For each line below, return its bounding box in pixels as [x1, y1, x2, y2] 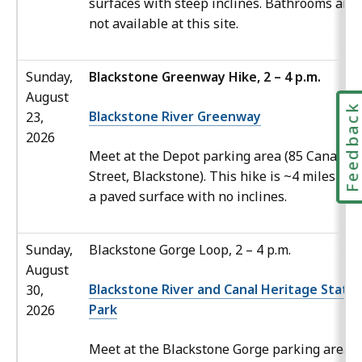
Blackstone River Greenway [89, 107, 261, 126]
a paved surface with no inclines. [89, 187, 287, 206]
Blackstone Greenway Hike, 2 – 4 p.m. [89, 68, 321, 86]
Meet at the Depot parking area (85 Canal [89, 147, 341, 166]
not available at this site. [89, 15, 238, 33]
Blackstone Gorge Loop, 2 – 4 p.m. [89, 241, 291, 259]
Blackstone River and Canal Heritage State [89, 280, 356, 299]
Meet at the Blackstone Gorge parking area [89, 340, 351, 359]
